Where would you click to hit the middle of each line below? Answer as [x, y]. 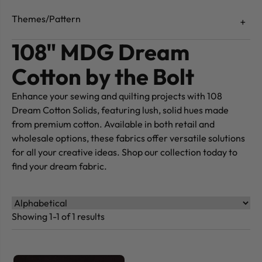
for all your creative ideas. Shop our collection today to [125, 152]
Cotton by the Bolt [103, 77]
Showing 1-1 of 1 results [58, 217]
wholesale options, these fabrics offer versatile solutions [128, 138]
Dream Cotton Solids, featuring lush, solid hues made [120, 110]
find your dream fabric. [59, 166]
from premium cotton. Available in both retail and [113, 124]
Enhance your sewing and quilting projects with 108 [117, 96]
